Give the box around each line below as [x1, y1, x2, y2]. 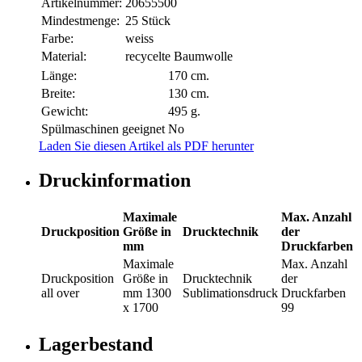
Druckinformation [39, 170, 191, 192]
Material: [41, 49, 86, 64]
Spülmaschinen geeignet [41, 122, 165, 137]
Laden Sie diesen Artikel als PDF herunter [39, 139, 254, 154]
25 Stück [125, 14, 170, 28]
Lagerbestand [39, 333, 153, 355]
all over [41, 285, 79, 300]
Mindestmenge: [41, 14, 120, 28]
